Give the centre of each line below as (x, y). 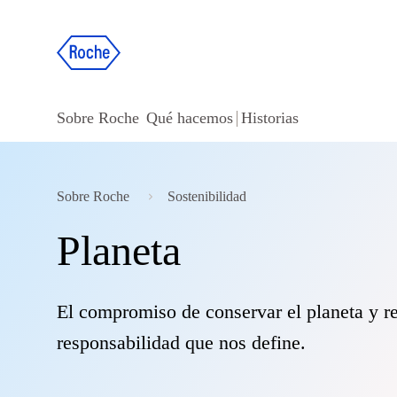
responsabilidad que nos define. (181, 343)
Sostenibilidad (207, 196)
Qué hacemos (190, 118)
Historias (270, 118)
